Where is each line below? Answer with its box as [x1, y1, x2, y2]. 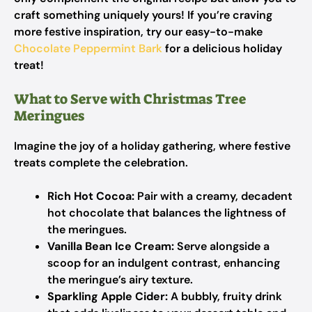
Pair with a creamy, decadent [134, 189, 292, 203]
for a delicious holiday [162, 41, 282, 56]
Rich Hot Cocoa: [47, 189, 134, 203]
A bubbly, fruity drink [168, 289, 282, 304]
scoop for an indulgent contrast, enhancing [47, 256, 280, 270]
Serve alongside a [174, 239, 270, 253]
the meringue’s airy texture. [47, 272, 193, 287]
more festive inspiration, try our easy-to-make [14, 24, 263, 39]
